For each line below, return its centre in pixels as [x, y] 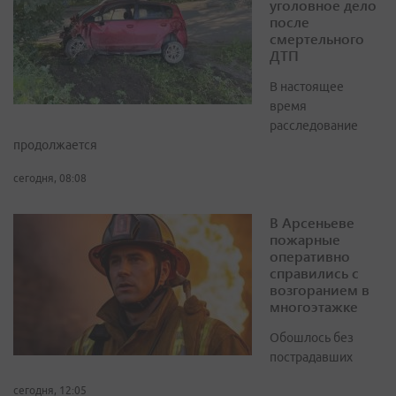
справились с [314, 273]
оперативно [310, 256]
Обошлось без [312, 338]
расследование [314, 126]
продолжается [55, 145]
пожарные [305, 240]
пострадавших [311, 358]
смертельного [317, 39]
